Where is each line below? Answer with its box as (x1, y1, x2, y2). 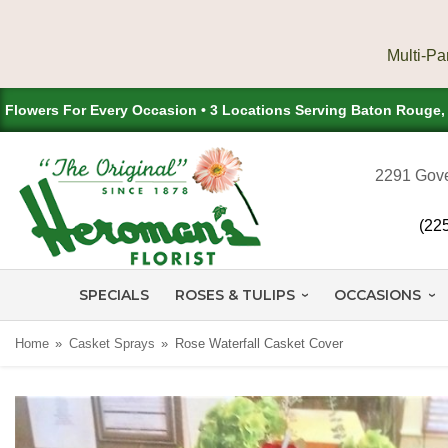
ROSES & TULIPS (175, 285, 295, 304)
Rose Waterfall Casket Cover (174, 335, 343, 351)
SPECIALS (79, 285, 149, 304)
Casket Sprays (68, 335, 155, 351)
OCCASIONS (334, 285, 422, 304)
